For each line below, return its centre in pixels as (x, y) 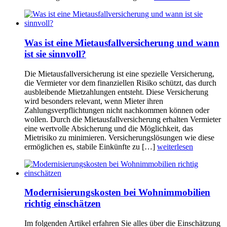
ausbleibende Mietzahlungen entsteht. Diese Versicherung (116, 92)
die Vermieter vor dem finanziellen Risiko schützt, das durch (120, 83)
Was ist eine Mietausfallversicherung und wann (122, 43)
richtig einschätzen (63, 204)
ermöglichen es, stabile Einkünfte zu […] (91, 146)
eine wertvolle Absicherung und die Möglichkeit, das (109, 128)
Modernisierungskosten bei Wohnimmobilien (117, 193)
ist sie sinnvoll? (55, 54)
